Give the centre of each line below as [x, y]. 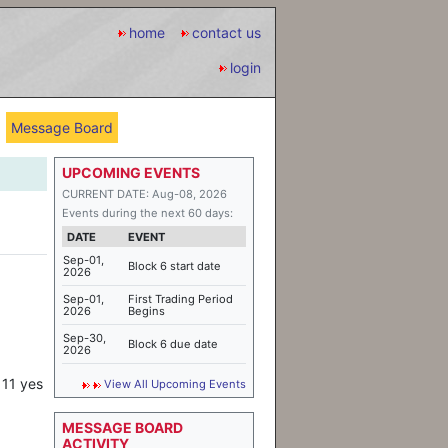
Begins [146, 311]
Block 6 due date [173, 344]
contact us [226, 32]
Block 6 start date [174, 266]
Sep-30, [84, 338]
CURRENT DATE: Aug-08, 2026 [144, 194]
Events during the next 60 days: [147, 213]
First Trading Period [180, 299]
